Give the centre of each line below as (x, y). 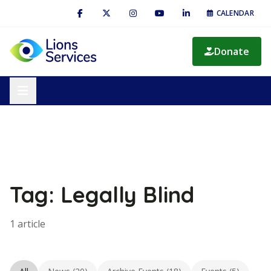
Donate (232, 51)
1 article (28, 224)
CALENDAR (235, 13)
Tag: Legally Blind (102, 194)
